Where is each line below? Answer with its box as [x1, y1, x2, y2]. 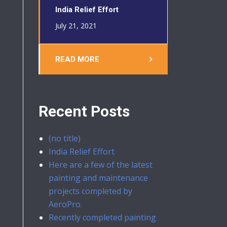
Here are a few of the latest [49, 159, 153, 170]
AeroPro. [49, 199, 82, 210]
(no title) [49, 133, 81, 144]
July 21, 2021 [55, 21, 97, 30]
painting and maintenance [49, 172, 148, 183]
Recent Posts [39, 102, 130, 120]
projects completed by [49, 185, 132, 197]
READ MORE [55, 54, 99, 64]
